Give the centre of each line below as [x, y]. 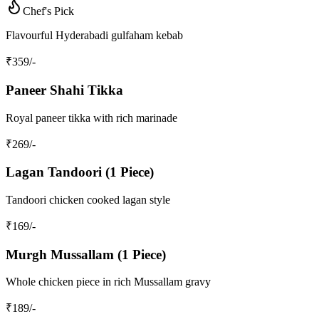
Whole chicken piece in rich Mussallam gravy [108, 282]
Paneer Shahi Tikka [64, 90]
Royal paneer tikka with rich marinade [91, 117]
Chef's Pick [48, 11]
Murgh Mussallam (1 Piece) [86, 254]
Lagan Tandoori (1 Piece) [80, 172]
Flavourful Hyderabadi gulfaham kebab [94, 36]
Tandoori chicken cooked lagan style [88, 199]
